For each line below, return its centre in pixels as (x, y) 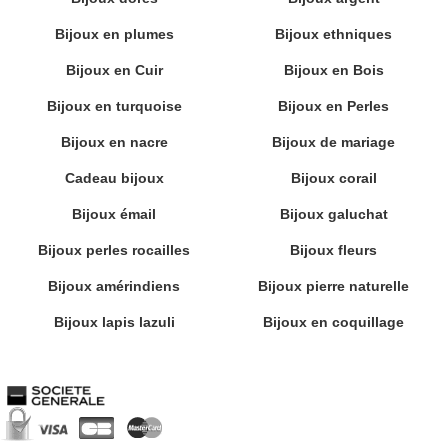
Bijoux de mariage (334, 141)
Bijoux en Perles (334, 105)
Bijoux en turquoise (114, 105)
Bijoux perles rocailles (114, 249)
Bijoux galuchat (333, 213)
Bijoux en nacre (114, 141)
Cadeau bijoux (114, 177)
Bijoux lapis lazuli (114, 321)
